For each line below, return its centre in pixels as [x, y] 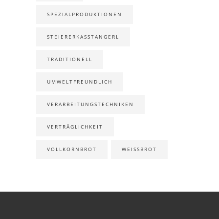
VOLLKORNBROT [72, 149]
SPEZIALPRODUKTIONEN [85, 14]
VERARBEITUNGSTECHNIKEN [90, 104]
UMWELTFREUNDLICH [80, 82]
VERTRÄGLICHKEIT [75, 127]
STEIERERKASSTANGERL [83, 37]
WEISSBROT [137, 149]
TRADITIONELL [70, 59]
